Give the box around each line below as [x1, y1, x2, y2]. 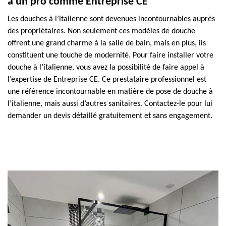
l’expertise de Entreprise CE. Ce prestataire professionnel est [8, 76, 206, 84]
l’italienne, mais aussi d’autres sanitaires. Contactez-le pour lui [8, 100, 212, 108]
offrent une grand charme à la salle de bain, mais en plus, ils [8, 39, 206, 47]
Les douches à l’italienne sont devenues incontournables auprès [8, 15, 215, 23]
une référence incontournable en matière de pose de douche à [8, 88, 213, 96]
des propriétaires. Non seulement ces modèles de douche [8, 27, 195, 35]
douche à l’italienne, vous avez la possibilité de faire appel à [8, 64, 204, 72]
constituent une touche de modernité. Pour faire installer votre [8, 51, 213, 60]
